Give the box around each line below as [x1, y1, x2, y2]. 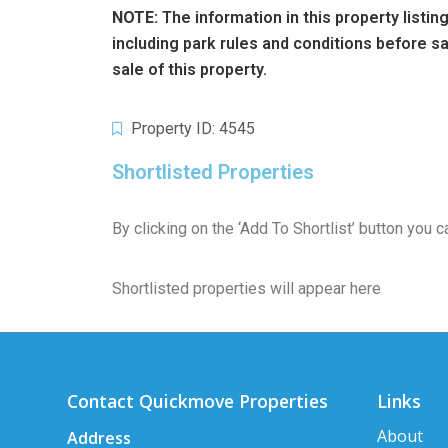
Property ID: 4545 [131, 119, 255, 139]
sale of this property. [112, 59, 267, 79]
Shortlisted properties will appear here [112, 278, 381, 298]
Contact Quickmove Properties [67, 389, 328, 414]
